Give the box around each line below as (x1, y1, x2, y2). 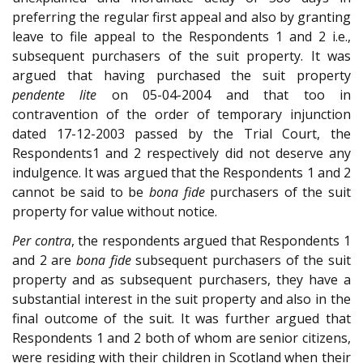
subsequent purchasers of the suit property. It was (12, 46, 351, 65)
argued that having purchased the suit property (12, 66, 351, 84)
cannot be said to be (12, 182, 149, 201)
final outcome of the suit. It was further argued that (12, 310, 351, 328)
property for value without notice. (12, 202, 217, 220)
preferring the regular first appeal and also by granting (12, 7, 351, 26)
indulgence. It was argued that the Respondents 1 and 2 (12, 163, 351, 181)
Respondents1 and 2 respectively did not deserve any (12, 143, 351, 162)
